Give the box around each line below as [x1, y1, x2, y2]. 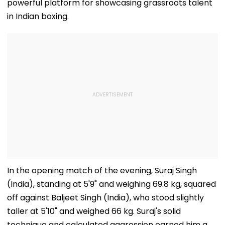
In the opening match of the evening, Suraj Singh [7, 164, 197, 176]
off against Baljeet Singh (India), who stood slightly [7, 191, 204, 203]
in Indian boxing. [7, 10, 69, 22]
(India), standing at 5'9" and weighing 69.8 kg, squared [7, 178, 216, 190]
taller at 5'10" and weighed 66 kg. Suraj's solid [7, 205, 181, 217]
